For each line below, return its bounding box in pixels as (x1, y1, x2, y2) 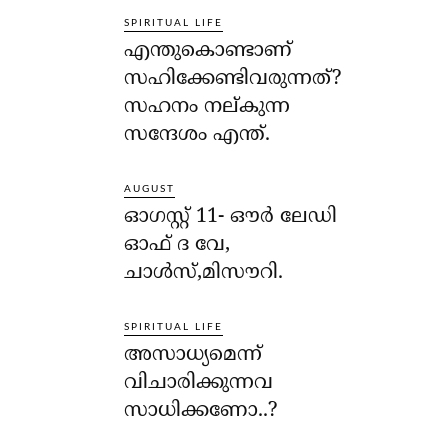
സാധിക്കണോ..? (124, 398, 278, 424)
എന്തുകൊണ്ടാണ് (124, 38, 293, 64)
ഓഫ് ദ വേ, (124, 232, 231, 258)
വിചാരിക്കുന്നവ (124, 370, 274, 396)
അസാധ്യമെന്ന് (124, 342, 263, 368)
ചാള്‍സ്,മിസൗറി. (124, 260, 284, 286)
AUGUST (124, 183, 176, 194)
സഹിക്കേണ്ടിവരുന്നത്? (124, 66, 342, 92)
